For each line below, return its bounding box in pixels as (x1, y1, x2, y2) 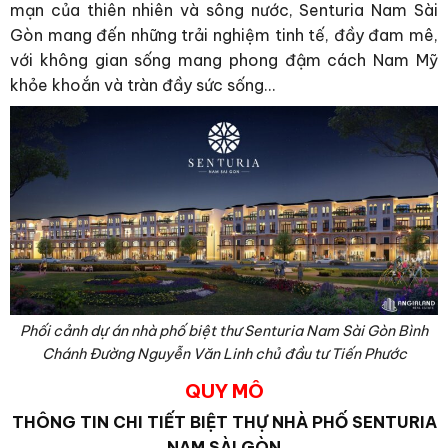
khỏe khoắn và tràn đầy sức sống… (10, 74, 275, 95)
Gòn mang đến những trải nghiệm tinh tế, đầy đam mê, (10, 24, 438, 45)
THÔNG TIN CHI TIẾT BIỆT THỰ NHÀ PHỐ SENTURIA (11, 412, 437, 433)
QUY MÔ (184, 379, 264, 404)
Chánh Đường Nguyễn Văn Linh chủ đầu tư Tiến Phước (41, 345, 407, 364)
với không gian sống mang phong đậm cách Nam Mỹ (10, 49, 438, 70)
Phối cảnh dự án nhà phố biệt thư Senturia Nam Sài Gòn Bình (20, 322, 428, 341)
